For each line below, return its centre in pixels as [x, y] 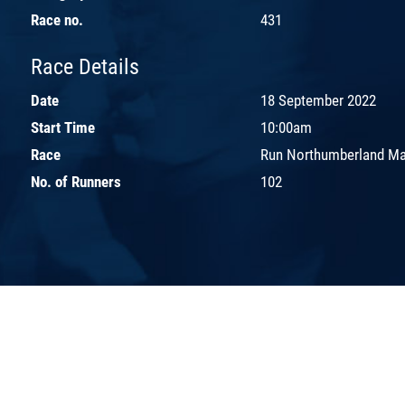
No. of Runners [76, 181]
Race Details [85, 66]
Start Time [63, 127]
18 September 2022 [318, 100]
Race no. [57, 19]
